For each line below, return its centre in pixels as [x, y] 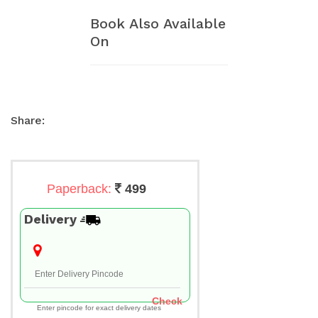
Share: [28, 121]
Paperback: [81, 189]
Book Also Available [158, 24]
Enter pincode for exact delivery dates [99, 308]
